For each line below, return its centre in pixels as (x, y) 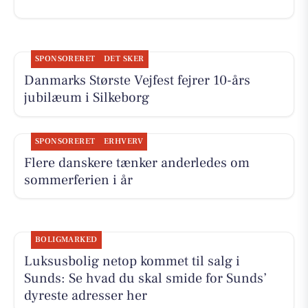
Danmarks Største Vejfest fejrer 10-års (137, 81)
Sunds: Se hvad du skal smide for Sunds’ (145, 278)
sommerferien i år (78, 180)
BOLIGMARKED (66, 239)
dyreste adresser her (85, 295)
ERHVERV (123, 141)
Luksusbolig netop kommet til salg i (132, 261)
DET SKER (124, 59)
